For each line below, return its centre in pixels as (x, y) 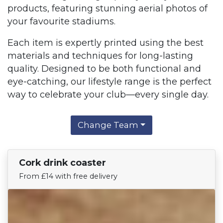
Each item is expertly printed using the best (106, 43)
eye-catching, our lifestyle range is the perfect (110, 82)
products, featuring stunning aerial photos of (108, 8)
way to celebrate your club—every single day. (108, 95)
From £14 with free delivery (68, 176)
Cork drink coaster (63, 163)
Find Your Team (165, 168)
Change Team (108, 125)
